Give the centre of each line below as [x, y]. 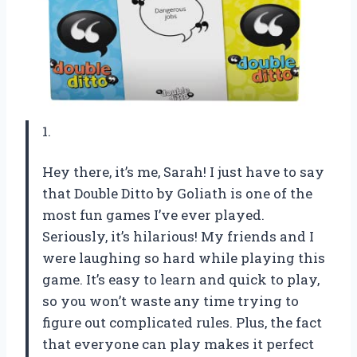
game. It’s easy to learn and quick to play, [181, 279]
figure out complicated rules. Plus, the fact [182, 322]
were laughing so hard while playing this [184, 257]
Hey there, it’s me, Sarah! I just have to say [183, 171]
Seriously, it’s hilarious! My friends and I [178, 236]
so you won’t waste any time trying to [171, 300]
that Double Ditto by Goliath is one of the [177, 193]
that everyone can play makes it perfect [178, 343]
